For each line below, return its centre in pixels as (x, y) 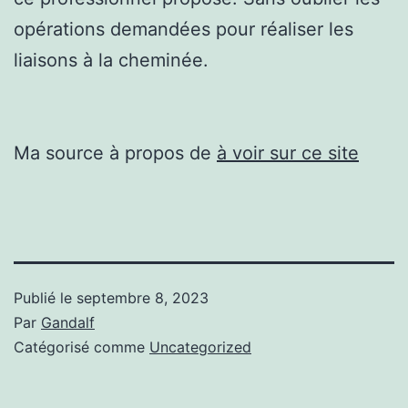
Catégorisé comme (82, 347)
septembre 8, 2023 (143, 297)
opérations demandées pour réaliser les (184, 29)
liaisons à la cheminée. (111, 60)
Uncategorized (200, 347)
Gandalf (68, 322)
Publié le (45, 297)
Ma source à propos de (115, 153)
